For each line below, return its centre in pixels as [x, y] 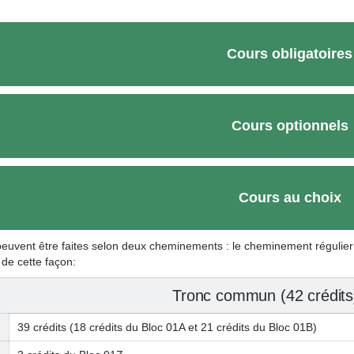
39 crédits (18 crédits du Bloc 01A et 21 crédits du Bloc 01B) [167, 327]
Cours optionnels [290, 126]
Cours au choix [290, 198]
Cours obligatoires [290, 54]
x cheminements [182, 246]
